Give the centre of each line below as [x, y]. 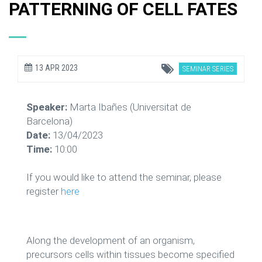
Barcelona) [49, 121]
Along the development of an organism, [111, 240]
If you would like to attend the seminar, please [124, 177]
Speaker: [48, 107]
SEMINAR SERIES [208, 69]
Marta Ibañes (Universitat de [130, 107]
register [44, 191]
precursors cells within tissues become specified [130, 254]
